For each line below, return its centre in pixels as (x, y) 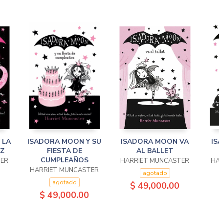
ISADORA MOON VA (155, 142)
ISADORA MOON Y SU (64, 142)
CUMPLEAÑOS (64, 160)
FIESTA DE (64, 151)
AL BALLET (155, 151)
